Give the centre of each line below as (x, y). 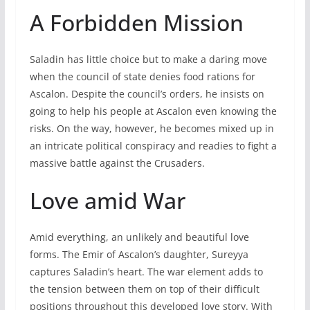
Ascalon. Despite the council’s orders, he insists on (147, 94)
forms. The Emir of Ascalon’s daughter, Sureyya (139, 255)
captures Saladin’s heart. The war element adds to (146, 272)
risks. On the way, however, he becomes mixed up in (152, 129)
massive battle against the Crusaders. (117, 163)
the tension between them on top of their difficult (144, 289)
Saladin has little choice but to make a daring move (148, 60)
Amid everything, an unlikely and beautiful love (139, 237)
